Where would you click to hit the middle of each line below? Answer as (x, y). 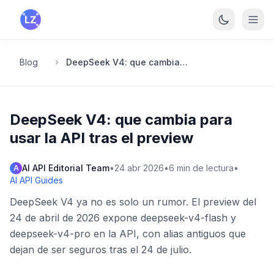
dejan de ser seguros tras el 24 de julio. (101, 250)
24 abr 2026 (139, 168)
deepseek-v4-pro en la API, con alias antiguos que (128, 234)
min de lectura (205, 168)
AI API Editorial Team (66, 168)
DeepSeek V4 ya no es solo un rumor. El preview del (133, 202)
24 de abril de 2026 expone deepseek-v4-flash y (123, 218)
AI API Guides (36, 180)
